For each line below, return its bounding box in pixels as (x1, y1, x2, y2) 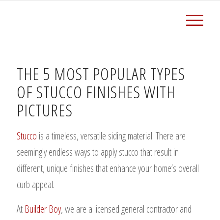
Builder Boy (24, 202, 61, 216)
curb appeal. (16, 178, 55, 191)
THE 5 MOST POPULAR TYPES (16, 62, 185, 85)
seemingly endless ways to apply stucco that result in (16, 145, 179, 159)
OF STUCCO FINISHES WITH (16, 81, 175, 103)
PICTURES (16, 99, 73, 121)
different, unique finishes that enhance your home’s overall (16, 162, 199, 175)
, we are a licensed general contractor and (60, 202, 192, 216)
